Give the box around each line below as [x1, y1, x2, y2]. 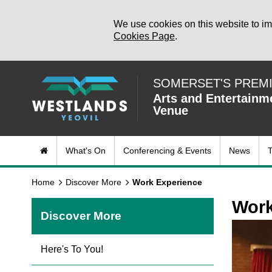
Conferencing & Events [123, 146, 211, 156]
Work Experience [132, 177, 202, 188]
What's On [66, 146, 106, 156]
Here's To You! [41, 244, 103, 255]
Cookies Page [114, 31, 175, 41]
